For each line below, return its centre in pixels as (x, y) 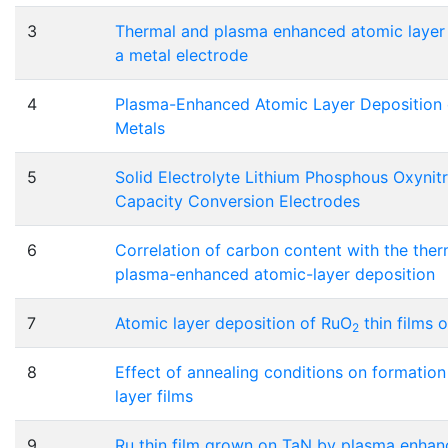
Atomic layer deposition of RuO (233, 323)
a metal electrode (181, 55)
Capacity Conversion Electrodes (237, 201)
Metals (140, 128)
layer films (154, 396)
